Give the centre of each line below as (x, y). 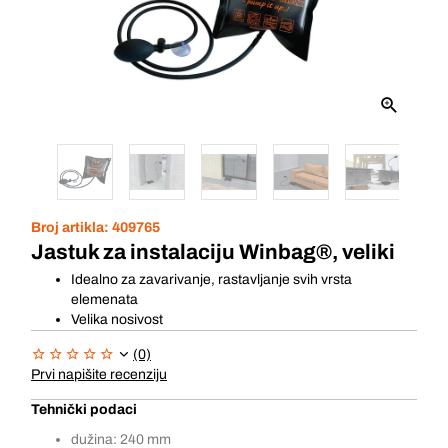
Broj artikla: (71, 227)
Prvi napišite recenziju (99, 374)
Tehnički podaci (84, 409)
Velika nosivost (117, 319)
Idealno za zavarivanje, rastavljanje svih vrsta (211, 279)
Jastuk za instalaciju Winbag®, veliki (213, 252)
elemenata (104, 299)
